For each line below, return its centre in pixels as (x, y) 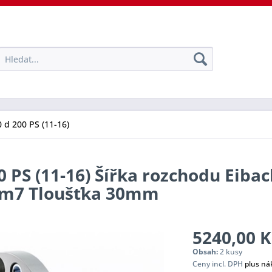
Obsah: (206, 252)
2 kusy (231, 252)
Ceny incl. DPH (218, 264)
